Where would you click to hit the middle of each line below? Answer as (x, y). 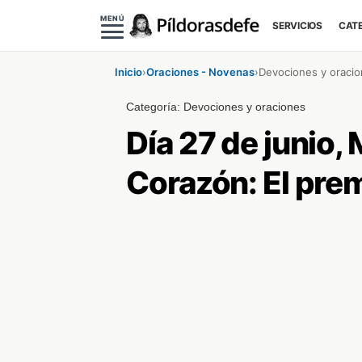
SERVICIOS (297, 25)
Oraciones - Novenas (200, 72)
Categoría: (155, 107)
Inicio (128, 72)
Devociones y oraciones (245, 107)
